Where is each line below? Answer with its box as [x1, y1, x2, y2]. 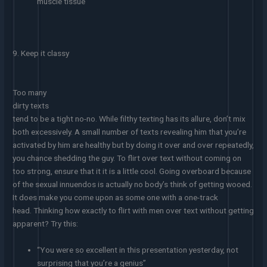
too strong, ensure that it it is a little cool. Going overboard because [13, 166, 252, 176]
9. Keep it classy [13, 48, 70, 58]
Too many [13, 87, 47, 97]
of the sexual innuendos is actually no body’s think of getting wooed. [13, 179, 253, 189]
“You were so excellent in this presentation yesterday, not [37, 244, 239, 254]
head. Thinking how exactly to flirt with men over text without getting [13, 205, 254, 215]
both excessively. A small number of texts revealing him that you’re [13, 126, 247, 136]
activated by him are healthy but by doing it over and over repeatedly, [13, 139, 254, 150]
